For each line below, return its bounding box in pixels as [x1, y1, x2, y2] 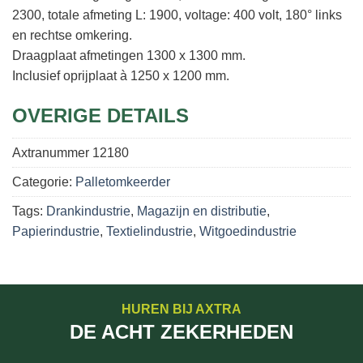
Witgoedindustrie [199, 224, 297, 238]
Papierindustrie [12, 224, 100, 238]
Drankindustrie [46, 203, 130, 218]
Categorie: [12, 174, 75, 189]
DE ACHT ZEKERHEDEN [70, 320, 293, 343]
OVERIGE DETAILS [12, 104, 189, 126]
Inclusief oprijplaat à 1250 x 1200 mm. [12, 68, 229, 83]
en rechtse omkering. [12, 28, 132, 42]
